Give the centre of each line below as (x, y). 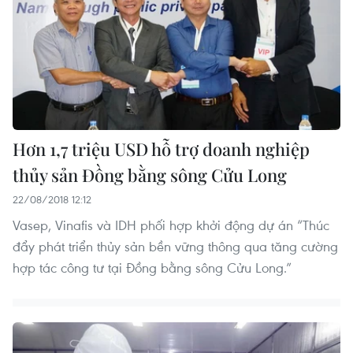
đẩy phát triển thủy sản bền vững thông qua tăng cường (175, 246)
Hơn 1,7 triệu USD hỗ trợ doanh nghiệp (161, 149)
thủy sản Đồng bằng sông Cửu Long (150, 175)
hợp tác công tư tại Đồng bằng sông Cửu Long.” (152, 267)
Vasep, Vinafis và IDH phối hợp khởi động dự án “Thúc (171, 225)
